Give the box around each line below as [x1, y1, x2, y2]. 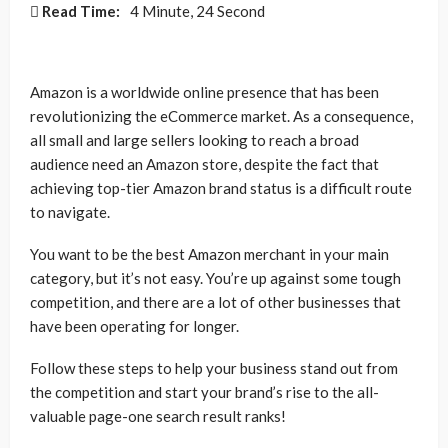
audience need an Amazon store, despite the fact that [30, 155, 379, 173]
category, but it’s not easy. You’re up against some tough [30, 269, 401, 287]
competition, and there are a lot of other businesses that [30, 293, 401, 311]
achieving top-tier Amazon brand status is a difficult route [30, 179, 412, 197]
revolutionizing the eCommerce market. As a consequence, [30, 107, 413, 125]
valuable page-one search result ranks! [30, 407, 286, 425]
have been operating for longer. [30, 317, 239, 335]
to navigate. [30, 203, 110, 221]
